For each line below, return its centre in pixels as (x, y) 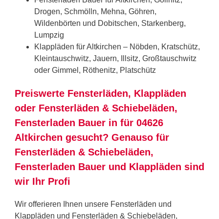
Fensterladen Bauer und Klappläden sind (109, 166)
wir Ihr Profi (43, 181)
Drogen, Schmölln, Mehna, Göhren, (95, 11)
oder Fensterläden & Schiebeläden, (96, 108)
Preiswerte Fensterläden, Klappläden (100, 93)
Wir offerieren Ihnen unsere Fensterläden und (93, 204)
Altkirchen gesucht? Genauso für (92, 137)
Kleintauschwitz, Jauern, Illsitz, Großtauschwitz (115, 58)
